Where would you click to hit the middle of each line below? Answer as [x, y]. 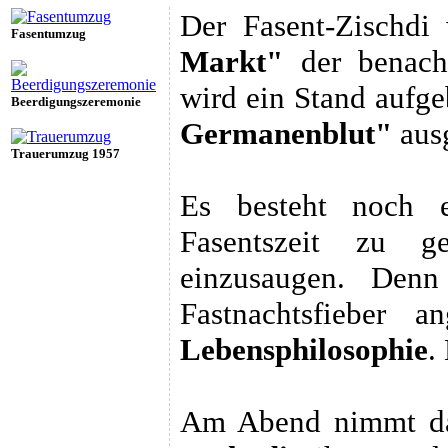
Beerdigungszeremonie [76, 101]
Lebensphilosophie [304, 349]
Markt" [231, 61]
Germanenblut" [286, 133]
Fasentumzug [48, 33]
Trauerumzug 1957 [65, 153]
